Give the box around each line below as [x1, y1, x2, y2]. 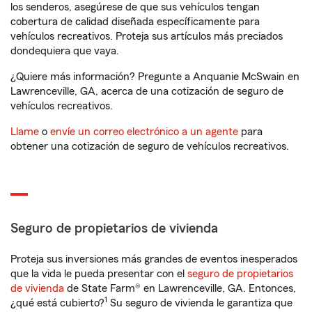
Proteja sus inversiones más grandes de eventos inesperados [10, 253, 297, 265]
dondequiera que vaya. [10, 45, 119, 57]
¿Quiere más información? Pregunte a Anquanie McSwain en [10, 71, 299, 83]
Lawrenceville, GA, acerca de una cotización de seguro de [10, 86, 283, 97]
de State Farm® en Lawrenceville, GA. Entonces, [64, 283, 296, 295]
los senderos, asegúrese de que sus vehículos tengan [10, 1, 260, 13]
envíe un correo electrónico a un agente [50, 126, 238, 138]
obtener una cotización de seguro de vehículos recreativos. [10, 141, 289, 153]
